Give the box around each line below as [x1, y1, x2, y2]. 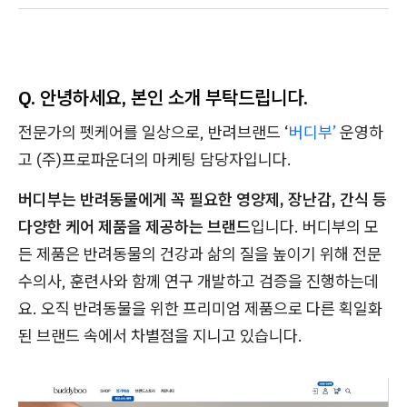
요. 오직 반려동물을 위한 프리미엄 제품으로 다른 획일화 [18, 298, 382, 319]
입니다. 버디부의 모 [251, 216, 379, 237]
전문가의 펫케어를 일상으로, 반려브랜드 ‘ [18, 122, 289, 143]
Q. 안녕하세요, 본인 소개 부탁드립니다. [18, 84, 308, 110]
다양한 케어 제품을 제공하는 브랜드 [18, 216, 251, 237]
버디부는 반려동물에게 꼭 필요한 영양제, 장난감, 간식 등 [18, 189, 387, 210]
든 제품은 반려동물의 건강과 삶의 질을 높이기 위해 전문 [18, 243, 382, 264]
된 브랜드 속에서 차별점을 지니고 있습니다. [18, 325, 303, 346]
